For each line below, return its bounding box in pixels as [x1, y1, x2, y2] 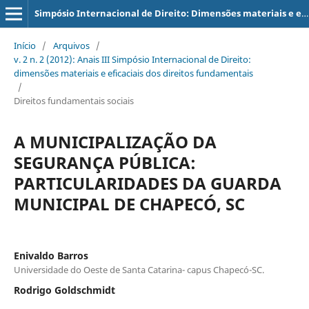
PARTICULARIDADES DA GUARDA [13, 171, 281, 195]
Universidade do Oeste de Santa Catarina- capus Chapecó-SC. [13, 263, 264, 276]
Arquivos [52, 39, 90, 52]
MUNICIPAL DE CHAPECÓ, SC [13, 192, 245, 215]
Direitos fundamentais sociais [13, 94, 134, 107]
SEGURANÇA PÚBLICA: [13, 150, 196, 174]
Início [13, 39, 36, 52]
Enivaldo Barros [13, 248, 88, 262]
